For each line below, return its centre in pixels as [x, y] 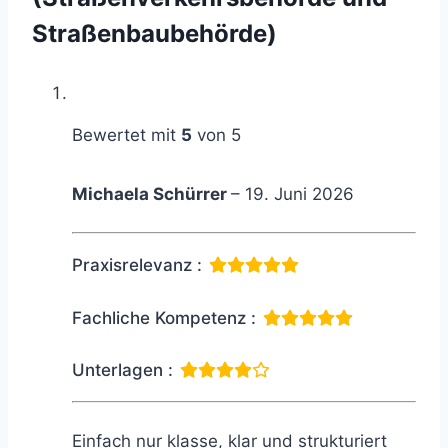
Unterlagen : [122, 369]
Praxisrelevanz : [137, 265]
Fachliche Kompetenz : [164, 317]
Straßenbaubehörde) [154, 34]
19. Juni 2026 [299, 194]
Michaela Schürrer [151, 194]
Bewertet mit [126, 135]
